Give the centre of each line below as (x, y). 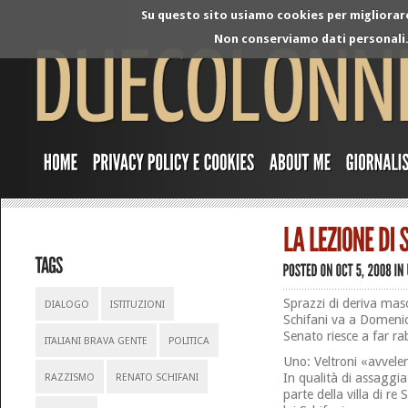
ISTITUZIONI (138, 305)
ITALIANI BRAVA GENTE (97, 341)
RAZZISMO (70, 377)
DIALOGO (67, 305)
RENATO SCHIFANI (158, 377)
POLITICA (189, 341)
